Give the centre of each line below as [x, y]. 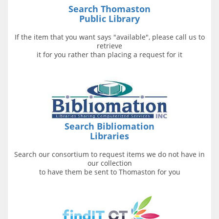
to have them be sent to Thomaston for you [109, 172]
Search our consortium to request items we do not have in [109, 154]
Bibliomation [126, 126]
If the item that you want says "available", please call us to [109, 37]
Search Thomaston [109, 9]
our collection [109, 163]
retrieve [109, 45]
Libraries [109, 136]
